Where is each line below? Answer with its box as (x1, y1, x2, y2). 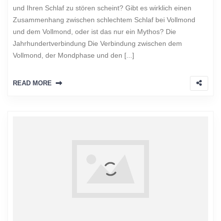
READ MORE (13, 79, 52, 87)
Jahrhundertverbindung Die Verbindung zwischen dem (13, 39, 182, 47)
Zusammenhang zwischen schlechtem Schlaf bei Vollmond (13, 15, 195, 24)
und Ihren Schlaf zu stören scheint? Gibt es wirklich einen (13, 3, 191, 12)
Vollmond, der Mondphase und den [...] (13, 51, 134, 59)
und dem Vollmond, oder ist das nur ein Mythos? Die (13, 27, 176, 36)
